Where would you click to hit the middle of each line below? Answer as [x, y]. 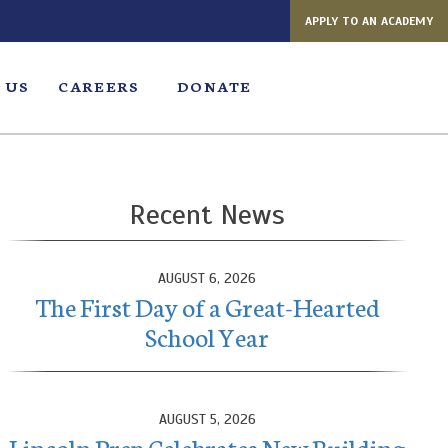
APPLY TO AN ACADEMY [369, 21]
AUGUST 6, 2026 [207, 278]
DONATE [214, 86]
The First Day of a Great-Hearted [207, 306]
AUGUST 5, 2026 [207, 419]
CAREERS [99, 86]
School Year [207, 336]
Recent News [207, 214]
